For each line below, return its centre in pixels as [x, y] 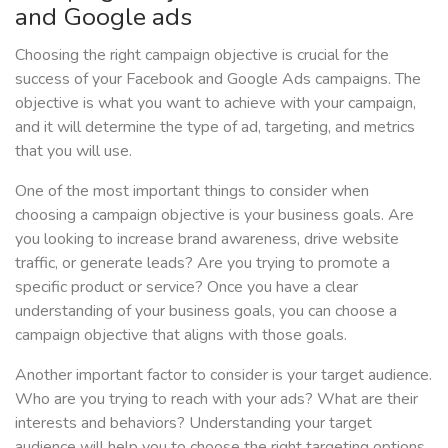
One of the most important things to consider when [192, 191]
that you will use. [73, 151]
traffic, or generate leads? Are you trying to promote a [202, 263]
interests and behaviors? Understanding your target [193, 423]
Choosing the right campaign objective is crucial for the [202, 55]
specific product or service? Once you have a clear [186, 287]
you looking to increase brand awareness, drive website [207, 239]
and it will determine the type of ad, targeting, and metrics [215, 127]
